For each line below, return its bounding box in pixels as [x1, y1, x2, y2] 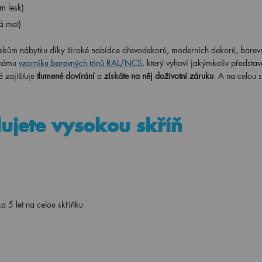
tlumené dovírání [36, 70, 95, 81]
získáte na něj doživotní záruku [104, 70, 213, 81]
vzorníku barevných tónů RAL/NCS [18, 57, 142, 68]
